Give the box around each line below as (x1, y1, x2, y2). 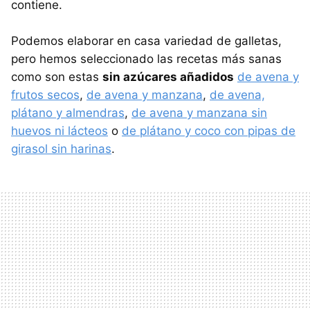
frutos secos (11, 87, 80, 102)
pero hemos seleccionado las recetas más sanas (11, 51, 282, 66)
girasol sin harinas (11, 141, 111, 156)
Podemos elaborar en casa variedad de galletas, (11, 33, 282, 48)
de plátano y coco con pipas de (122, 123, 295, 138)
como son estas (11, 69, 102, 84)
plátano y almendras (11, 105, 125, 120)
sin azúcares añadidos (102, 69, 234, 84)
